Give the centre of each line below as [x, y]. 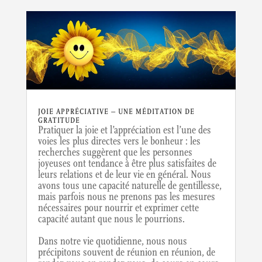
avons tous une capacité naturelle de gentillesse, [130, 185]
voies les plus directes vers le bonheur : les [119, 141]
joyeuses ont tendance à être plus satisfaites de [127, 163]
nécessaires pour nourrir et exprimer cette [118, 208]
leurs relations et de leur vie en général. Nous [124, 174]
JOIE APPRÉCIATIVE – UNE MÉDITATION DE [116, 111]
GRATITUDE [59, 120]
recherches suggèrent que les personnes [115, 152]
